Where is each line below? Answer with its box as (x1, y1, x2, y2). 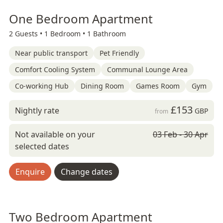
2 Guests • (9, 29, 44, 38)
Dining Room (81, 81, 124, 91)
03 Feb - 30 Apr (152, 129, 208, 140)
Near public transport (15, 48, 88, 58)
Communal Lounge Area (107, 65, 188, 74)
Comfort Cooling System (15, 65, 95, 74)
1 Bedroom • (44, 29, 87, 38)
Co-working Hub (15, 81, 69, 91)
